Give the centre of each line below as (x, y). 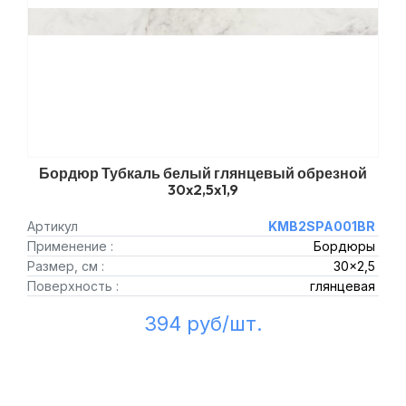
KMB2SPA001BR (321, 226)
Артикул (53, 226)
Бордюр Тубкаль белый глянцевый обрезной (203, 173)
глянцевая (342, 286)
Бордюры (344, 246)
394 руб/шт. (203, 324)
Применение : (70, 246)
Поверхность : (73, 286)
